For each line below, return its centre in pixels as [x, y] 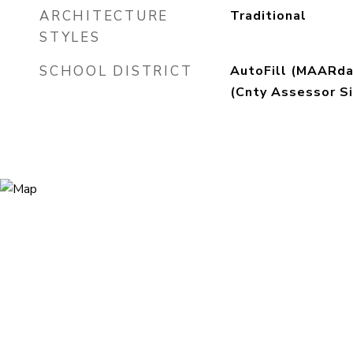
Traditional [268, 16]
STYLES [70, 37]
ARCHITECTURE [104, 16]
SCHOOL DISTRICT [116, 71]
